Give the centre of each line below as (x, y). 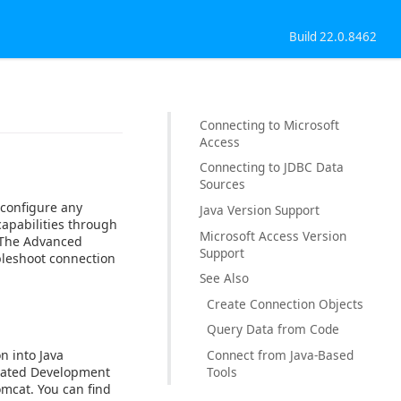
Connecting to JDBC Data (272, 167)
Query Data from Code (273, 329)
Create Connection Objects (285, 303)
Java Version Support (260, 209)
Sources (222, 184)
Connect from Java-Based (280, 354)
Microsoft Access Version (273, 235)
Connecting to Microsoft (269, 124)
